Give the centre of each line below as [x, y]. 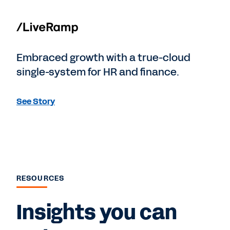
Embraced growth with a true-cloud [103, 58]
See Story [36, 102]
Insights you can [97, 213]
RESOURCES [41, 179]
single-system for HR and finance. [98, 72]
